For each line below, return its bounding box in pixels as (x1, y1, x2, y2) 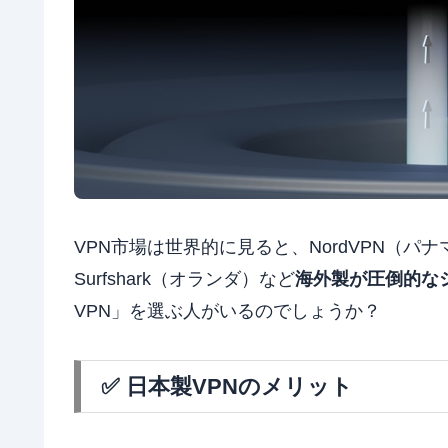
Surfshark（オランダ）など (74, 269, 295, 290)
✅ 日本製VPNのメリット (101, 373, 353, 399)
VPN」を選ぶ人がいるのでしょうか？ (74, 301, 381, 322)
